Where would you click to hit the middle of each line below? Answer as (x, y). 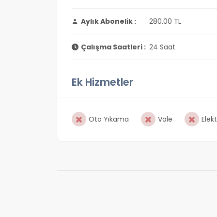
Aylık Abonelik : (108, 21)
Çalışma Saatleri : (113, 47)
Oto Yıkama (109, 119)
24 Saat (162, 47)
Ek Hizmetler (102, 82)
